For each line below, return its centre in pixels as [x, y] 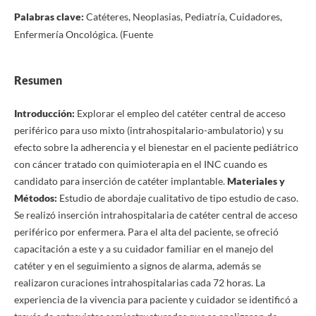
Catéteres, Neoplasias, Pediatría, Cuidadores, [184, 16]
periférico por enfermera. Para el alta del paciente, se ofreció [146, 232]
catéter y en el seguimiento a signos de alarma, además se [137, 266]
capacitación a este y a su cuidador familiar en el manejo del [144, 249]
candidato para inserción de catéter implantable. [120, 181]
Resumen [38, 80]
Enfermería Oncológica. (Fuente [83, 34]
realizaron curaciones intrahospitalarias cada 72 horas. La [139, 282]
